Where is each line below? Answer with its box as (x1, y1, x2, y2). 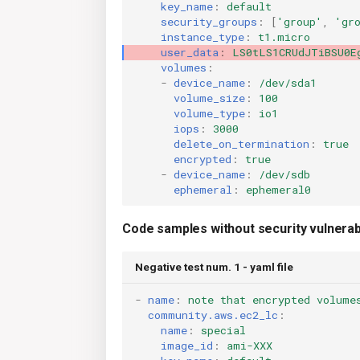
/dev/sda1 (259, 75, 317, 90)
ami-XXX (227, 337, 272, 353)
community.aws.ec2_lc (148, 307, 278, 322)
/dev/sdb (259, 166, 310, 182)
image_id (161, 337, 213, 353)
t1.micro (258, 29, 310, 44)
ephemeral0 (246, 182, 311, 197)
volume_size (174, 90, 245, 105)
